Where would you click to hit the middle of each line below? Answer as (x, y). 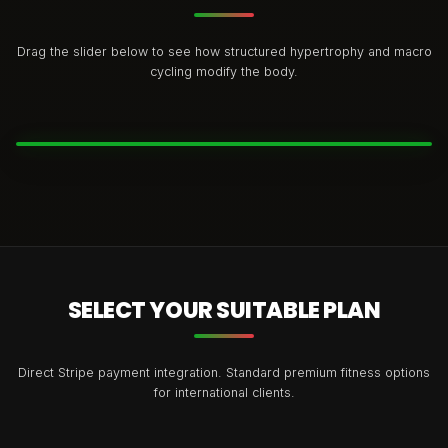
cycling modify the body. (224, 71)
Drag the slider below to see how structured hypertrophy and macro (224, 51)
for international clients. (224, 392)
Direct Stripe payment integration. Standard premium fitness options (224, 372)
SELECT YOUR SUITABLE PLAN (224, 309)
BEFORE (85, 107)
